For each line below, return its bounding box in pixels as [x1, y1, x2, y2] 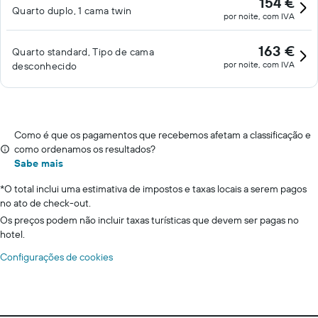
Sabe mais [14, 157, 63, 170]
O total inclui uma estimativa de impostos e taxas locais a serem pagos [4, 182, 307, 195]
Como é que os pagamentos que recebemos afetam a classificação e [14, 128, 311, 141]
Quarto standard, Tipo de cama [12, 45, 155, 58]
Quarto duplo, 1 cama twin [12, 4, 132, 17]
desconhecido [12, 60, 77, 72]
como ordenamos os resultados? [14, 143, 155, 155]
